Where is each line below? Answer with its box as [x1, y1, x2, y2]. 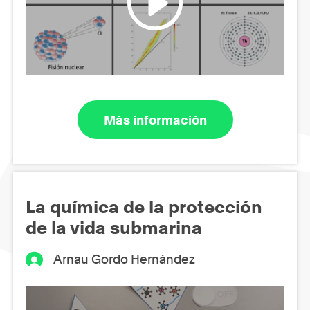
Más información [103, 112, 207, 127]
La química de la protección [26, 196, 262, 217]
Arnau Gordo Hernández [53, 251, 196, 266]
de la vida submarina [26, 217, 202, 238]
